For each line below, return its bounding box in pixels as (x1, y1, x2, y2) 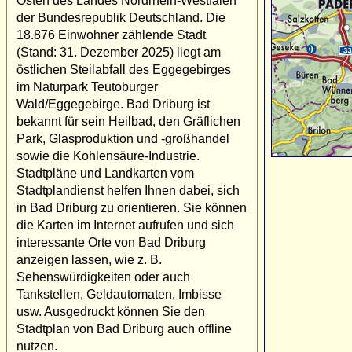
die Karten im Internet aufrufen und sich (16, 218, 234, 232)
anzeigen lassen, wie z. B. (16, 252, 162, 266)
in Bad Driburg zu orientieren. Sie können (16, 200, 247, 214)
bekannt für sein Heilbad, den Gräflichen (16, 114, 240, 128)
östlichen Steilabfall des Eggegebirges (16, 62, 231, 76)
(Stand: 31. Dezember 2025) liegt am (16, 45, 221, 59)
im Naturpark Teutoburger (16, 79, 158, 93)
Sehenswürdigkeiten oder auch (16, 269, 190, 284)
